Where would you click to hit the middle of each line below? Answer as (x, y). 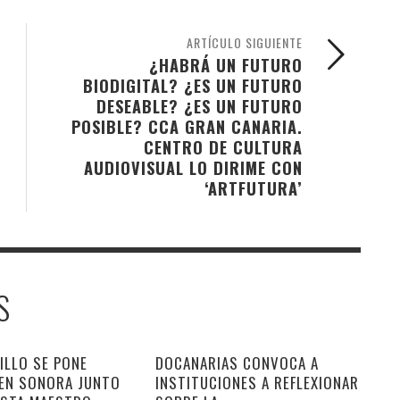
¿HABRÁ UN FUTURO (226, 64)
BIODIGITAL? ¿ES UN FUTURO (193, 85)
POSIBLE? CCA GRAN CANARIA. (187, 126)
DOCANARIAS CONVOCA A (237, 362)
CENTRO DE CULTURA (223, 146)
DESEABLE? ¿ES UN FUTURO (200, 105)
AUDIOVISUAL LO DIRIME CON (193, 167)
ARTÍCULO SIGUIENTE (245, 42)
